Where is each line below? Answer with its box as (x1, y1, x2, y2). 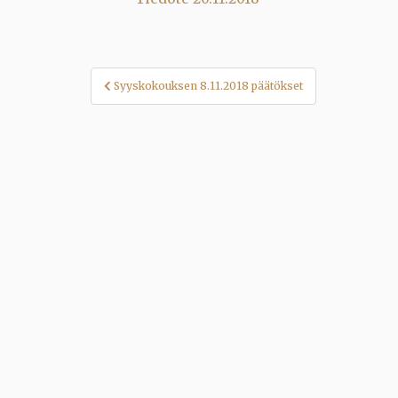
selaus (90, 87, 157, 113)
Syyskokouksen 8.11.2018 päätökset (114, 79, 303, 92)
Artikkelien (90, 65, 210, 91)
